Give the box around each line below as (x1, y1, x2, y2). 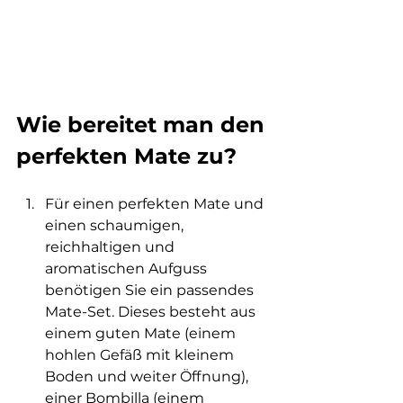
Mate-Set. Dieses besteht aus (45, 303, 259, 320)
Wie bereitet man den (16, 112, 271, 138)
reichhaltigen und (45, 238, 178, 255)
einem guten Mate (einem (45, 325, 239, 342)
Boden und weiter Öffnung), (45, 368, 252, 385)
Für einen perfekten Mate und (45, 195, 267, 212)
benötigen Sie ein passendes (45, 282, 257, 299)
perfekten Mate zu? (16, 143, 237, 169)
